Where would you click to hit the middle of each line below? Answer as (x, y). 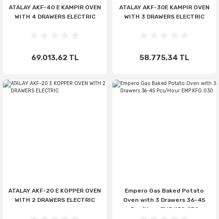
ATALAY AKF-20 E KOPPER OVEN (55, 191)
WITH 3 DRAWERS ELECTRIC (164, 17)
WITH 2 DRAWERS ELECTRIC (55, 200)
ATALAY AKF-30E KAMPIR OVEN (164, 7)
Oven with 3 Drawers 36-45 (164, 200)
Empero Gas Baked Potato (164, 191)
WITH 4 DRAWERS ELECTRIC (55, 17)
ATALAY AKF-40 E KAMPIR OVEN (55, 7)
